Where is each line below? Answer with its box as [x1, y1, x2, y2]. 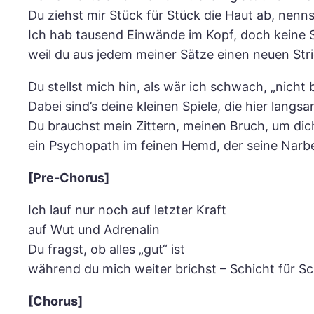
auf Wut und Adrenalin [28, 222, 160, 238]
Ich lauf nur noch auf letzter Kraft [28, 203, 226, 218]
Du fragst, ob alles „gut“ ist [28, 242, 185, 257]
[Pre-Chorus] [28, 170, 109, 186]
